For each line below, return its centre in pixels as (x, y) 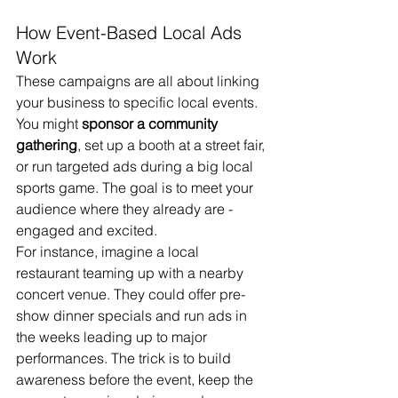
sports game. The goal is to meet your (136, 187)
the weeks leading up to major (113, 337)
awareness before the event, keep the (136, 379)
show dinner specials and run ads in (133, 315)
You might (49, 123)
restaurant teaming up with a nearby (131, 273)
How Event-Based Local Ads (131, 32)
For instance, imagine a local (109, 251)
